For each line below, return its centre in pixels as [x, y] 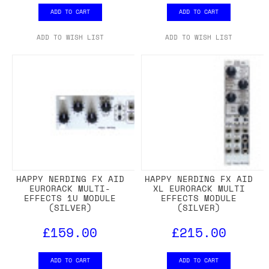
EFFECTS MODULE [199, 198]
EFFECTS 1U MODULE [70, 198]
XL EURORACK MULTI [199, 189]
